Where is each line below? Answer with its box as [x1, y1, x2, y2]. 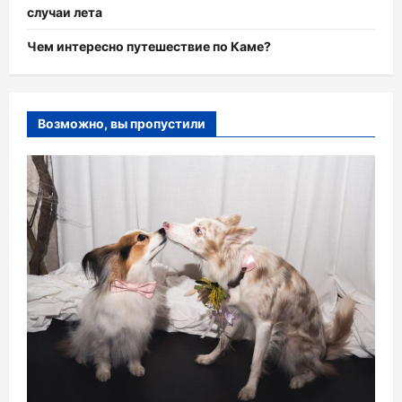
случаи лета [27, 4, 102, 21]
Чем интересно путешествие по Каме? [27, 39, 271, 55]
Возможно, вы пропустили [38, 116, 205, 132]
